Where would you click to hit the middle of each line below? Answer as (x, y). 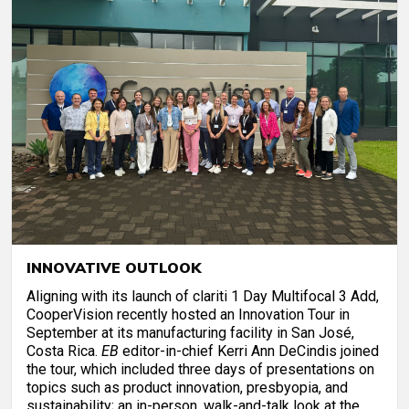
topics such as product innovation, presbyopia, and (187, 387)
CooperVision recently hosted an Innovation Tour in (188, 314)
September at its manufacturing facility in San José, (190, 332)
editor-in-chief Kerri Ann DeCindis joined (249, 351)
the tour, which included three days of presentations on (200, 369)
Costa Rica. (64, 351)
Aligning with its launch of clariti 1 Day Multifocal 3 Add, (203, 296)
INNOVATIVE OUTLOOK (114, 267)
